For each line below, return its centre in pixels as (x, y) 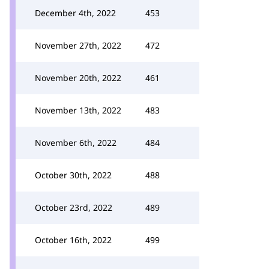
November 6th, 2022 (76, 143)
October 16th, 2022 (73, 240)
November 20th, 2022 (78, 78)
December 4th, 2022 (75, 13)
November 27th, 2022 (78, 45)
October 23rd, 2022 (74, 207)
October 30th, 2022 (73, 175)
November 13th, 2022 (78, 110)
